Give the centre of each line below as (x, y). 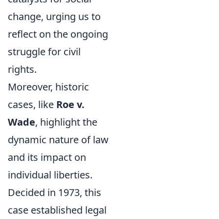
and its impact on (47, 157)
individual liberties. (50, 175)
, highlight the (66, 122)
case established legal (57, 210)
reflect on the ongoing (58, 34)
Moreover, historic (48, 87)
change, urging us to (54, 16)
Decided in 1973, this (55, 192)
